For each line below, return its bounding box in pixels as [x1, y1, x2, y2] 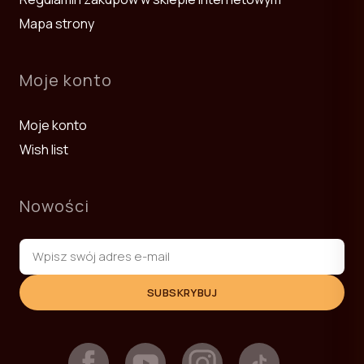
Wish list [19, 140, 68, 158]
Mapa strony [19, 14, 94, 32]
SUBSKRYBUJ [146, 284, 218, 300]
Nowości [19, 194, 89, 217]
